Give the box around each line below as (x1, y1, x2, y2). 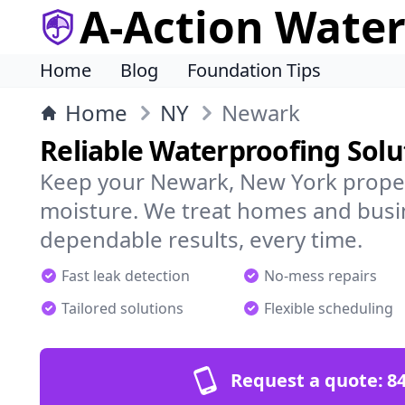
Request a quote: (230, 368, 383, 392)
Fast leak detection (61, 266, 190, 286)
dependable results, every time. (40, 224, 363, 254)
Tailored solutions (61, 298, 184, 318)
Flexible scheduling (264, 298, 393, 318)
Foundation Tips (187, 58, 321, 82)
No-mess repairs (264, 266, 377, 286)
